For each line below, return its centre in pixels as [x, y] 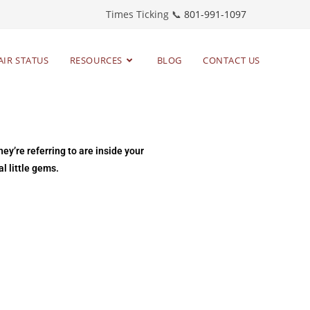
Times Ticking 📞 [145, 14]
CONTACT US [231, 60]
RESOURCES [96, 60]
